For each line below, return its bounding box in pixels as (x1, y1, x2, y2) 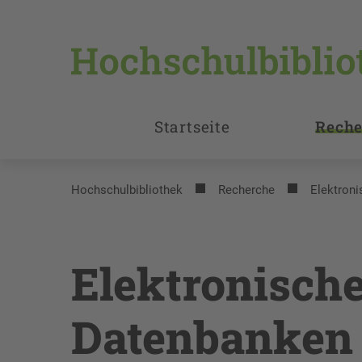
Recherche (218, 183, 275, 197)
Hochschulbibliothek (71, 183, 183, 197)
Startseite (154, 116, 230, 137)
